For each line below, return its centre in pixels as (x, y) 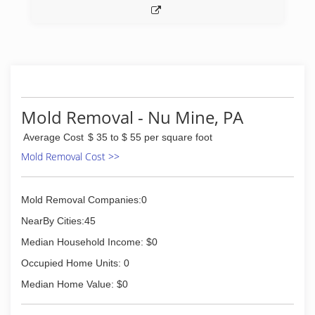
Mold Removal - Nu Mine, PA (132, 117)
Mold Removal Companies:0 (84, 200)
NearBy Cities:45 (58, 221)
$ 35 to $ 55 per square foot (150, 137)
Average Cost (53, 137)
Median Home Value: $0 (75, 284)
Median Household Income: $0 (89, 242)
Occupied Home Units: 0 (75, 263)
